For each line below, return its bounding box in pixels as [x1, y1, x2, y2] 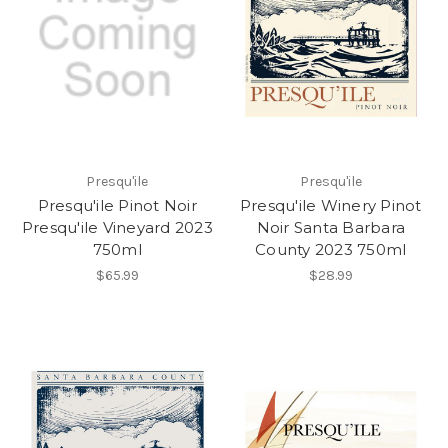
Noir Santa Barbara [256, 217, 405, 237]
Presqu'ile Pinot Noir [37, 195, 197, 215]
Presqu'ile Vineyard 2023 [21, 217, 213, 237]
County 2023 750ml [255, 239, 407, 259]
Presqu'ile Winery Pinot [239, 195, 422, 215]
